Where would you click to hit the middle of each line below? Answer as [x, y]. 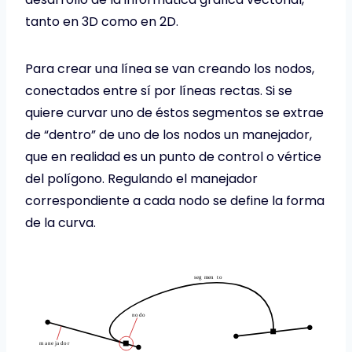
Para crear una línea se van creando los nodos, [170, 69]
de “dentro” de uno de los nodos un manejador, [169, 135]
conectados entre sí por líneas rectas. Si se [159, 91]
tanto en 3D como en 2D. [102, 22]
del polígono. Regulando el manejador [141, 179]
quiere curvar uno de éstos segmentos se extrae [174, 113]
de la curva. [60, 223]
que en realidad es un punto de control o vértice [173, 157]
